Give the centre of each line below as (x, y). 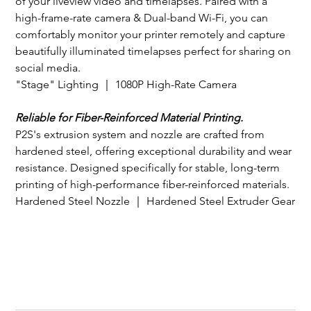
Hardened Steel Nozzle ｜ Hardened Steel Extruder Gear (155, 201)
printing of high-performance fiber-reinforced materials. (153, 184)
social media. (48, 67)
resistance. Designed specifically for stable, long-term (149, 167)
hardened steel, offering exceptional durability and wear (155, 151)
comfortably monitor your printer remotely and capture (152, 34)
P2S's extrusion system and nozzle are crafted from (142, 134)
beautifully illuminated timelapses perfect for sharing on (155, 51)
